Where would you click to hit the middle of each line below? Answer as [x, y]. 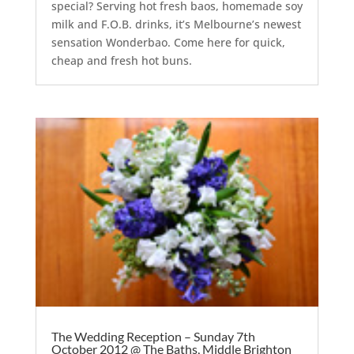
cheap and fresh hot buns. [121, 60]
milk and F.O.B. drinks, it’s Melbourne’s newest [176, 24]
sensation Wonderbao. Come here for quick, [168, 42]
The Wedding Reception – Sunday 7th [153, 336]
